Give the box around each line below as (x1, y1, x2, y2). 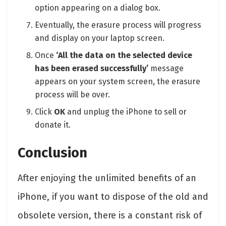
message (148, 64, 184, 74)
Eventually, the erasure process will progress (35, 20, 202, 30)
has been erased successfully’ (35, 64, 149, 74)
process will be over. (35, 90, 110, 100)
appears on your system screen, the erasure (35, 77, 201, 87)
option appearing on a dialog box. (35, 3, 161, 13)
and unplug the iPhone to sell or (65, 107, 187, 117)
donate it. (35, 120, 71, 130)
